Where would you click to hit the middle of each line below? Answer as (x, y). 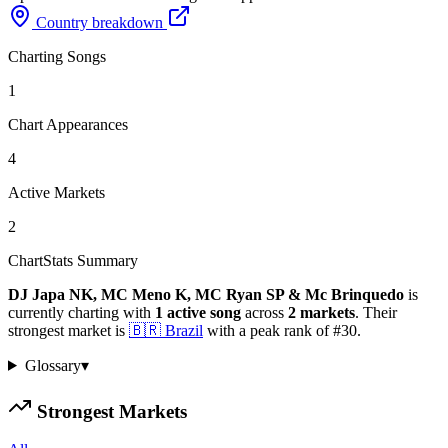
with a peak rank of (268, 330)
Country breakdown (99, 22)
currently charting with (79, 312)
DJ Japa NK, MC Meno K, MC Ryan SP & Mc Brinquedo (206, 294)
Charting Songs (57, 56)
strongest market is (66, 330)
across (264, 312)
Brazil (184, 330)
